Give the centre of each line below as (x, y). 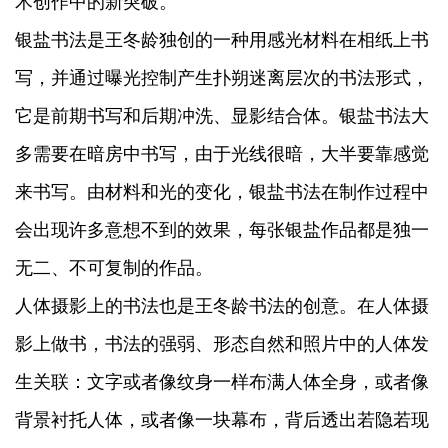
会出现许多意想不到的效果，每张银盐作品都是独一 (222, 229)
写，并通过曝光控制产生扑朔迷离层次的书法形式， (222, 77)
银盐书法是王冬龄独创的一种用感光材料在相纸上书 (222, 39)
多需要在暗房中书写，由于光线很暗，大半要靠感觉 (222, 153)
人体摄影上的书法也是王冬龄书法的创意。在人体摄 (222, 305)
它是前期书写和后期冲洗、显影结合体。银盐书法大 (222, 115)
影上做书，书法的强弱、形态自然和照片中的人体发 (222, 343)
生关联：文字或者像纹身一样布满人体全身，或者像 (222, 381)
